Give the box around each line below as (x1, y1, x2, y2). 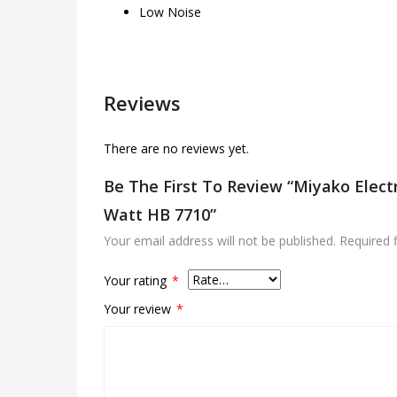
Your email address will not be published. (104, 231, 336, 249)
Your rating (104, 271, 170, 289)
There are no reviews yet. (104, 139, 249, 157)
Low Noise (139, 3, 201, 20)
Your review (104, 300, 175, 317)
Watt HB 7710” (104, 203, 216, 225)
